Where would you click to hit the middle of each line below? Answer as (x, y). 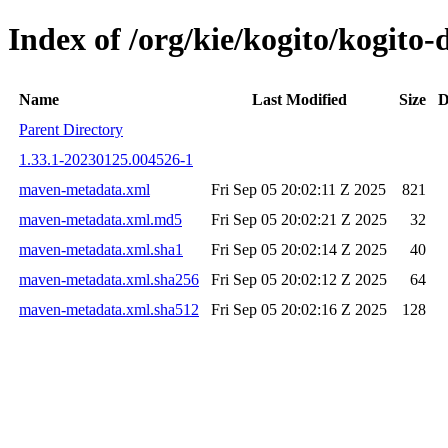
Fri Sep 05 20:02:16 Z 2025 (299, 309)
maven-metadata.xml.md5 (100, 219)
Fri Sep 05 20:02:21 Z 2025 (299, 219)
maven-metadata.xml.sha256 (109, 279)
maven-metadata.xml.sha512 (109, 309)
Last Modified (299, 99)
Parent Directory (71, 129)
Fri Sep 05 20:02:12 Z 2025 (299, 279)
